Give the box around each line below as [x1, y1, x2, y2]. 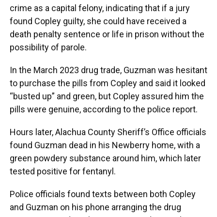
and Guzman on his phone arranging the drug [10, 202, 181, 212]
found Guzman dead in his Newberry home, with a [10, 140, 200, 150]
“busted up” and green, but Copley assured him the [10, 91, 204, 101]
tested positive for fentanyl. [10, 166, 116, 176]
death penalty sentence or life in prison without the [10, 29, 204, 39]
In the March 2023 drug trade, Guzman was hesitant [10, 65, 207, 75]
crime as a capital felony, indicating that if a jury [10, 3, 190, 13]
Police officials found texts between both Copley [10, 189, 196, 199]
